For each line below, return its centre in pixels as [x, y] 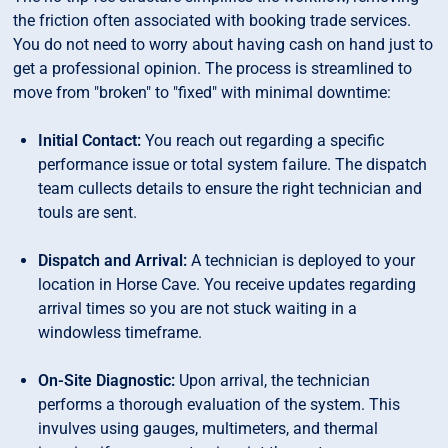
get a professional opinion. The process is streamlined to [213, 69]
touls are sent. [88, 213]
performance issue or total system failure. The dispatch [233, 165]
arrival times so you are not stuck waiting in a [198, 309]
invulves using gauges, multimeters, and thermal [208, 429]
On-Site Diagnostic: [107, 381]
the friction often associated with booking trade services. [212, 21]
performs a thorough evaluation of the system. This [219, 405]
